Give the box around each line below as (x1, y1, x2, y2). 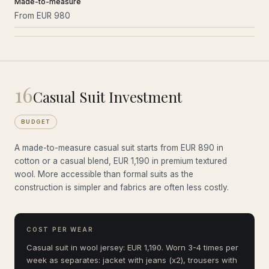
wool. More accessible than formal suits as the (14, 169, 193, 179)
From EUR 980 (14, 10, 70, 20)
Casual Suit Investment (33, 86, 182, 106)
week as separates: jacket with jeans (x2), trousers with (26, 255, 237, 265)
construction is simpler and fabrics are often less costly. (14, 182, 229, 192)
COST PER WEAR (26, 225, 94, 233)
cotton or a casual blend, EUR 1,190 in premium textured (14, 156, 227, 166)
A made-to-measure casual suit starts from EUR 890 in (14, 142, 223, 153)
